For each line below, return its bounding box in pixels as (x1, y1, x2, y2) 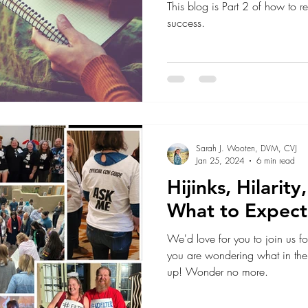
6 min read (256, 155, 295, 167)
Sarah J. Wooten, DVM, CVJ (196, 142, 297, 155)
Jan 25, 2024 (196, 155, 244, 167)
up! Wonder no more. (167, 264, 268, 280)
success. (167, 14, 205, 30)
